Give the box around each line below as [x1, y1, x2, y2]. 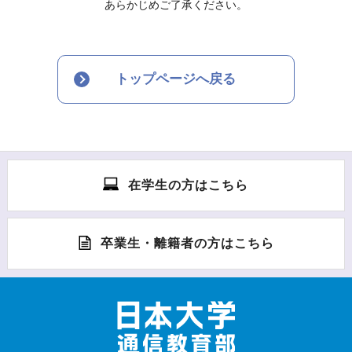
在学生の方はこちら [128, 178, 249, 192]
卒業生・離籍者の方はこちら [100, 236, 274, 250]
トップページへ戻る [115, 71, 236, 86]
